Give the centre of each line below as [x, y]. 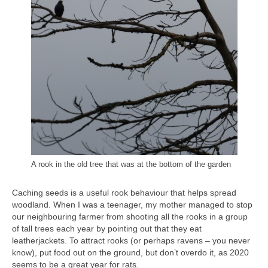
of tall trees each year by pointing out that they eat [107, 228]
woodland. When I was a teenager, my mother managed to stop [132, 204]
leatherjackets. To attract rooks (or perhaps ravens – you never [131, 240]
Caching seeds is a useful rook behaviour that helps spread [124, 192]
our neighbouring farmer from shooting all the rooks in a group [130, 216]
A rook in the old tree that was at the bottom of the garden [131, 165]
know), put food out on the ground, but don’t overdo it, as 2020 [130, 252]
